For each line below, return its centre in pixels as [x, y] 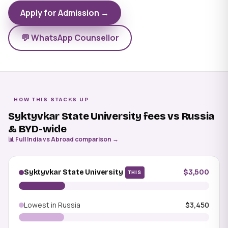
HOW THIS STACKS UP [51, 99]
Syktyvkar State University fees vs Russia [111, 116]
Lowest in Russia [52, 205]
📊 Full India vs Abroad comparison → [63, 139]
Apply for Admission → [65, 12]
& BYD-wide [37, 129]
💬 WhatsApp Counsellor [70, 38]
